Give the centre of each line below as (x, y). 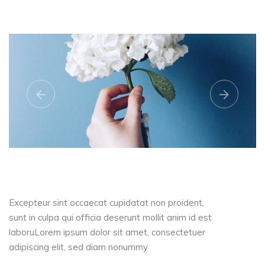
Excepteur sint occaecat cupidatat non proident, (106, 203)
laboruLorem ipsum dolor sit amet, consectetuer (107, 232)
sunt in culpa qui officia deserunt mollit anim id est (110, 217)
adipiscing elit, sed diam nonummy (78, 247)
